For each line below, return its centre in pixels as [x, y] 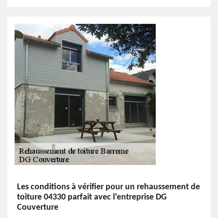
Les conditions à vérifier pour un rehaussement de [109, 187]
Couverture [38, 208]
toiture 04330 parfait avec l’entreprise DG [92, 197]
